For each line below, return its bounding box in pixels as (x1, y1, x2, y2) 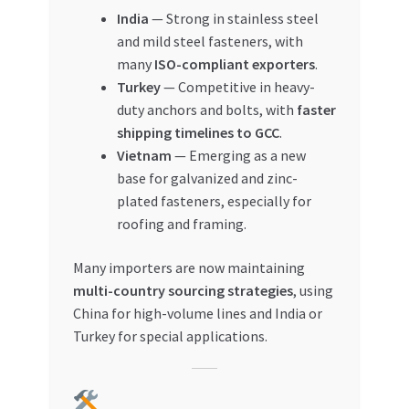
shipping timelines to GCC (116, 123, 279, 142)
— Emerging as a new (171, 146, 306, 164)
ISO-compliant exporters (153, 55, 315, 73)
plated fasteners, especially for (116, 192, 311, 210)
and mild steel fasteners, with (116, 32, 303, 50)
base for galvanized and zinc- (116, 169, 298, 187)
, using (292, 280, 333, 299)
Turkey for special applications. (72, 326, 267, 345)
